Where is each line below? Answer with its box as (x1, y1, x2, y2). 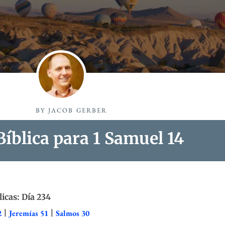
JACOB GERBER (45, 105, 107, 115)
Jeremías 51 (9, 207, 48, 218)
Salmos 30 (56, 207, 89, 218)
